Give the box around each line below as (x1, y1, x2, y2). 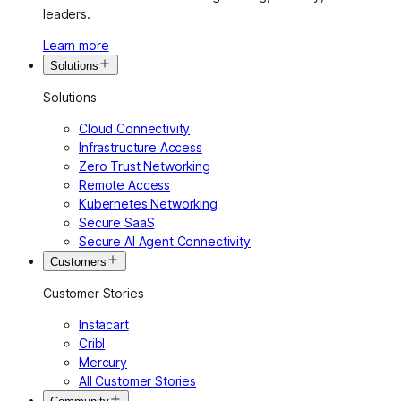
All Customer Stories (79, 373, 196, 388)
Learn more (43, 37, 109, 53)
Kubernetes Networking (79, 195, 218, 211)
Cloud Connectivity (79, 120, 191, 136)
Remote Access (79, 176, 171, 192)
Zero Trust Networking (79, 158, 210, 174)
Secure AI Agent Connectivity (79, 233, 251, 249)
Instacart (79, 317, 129, 332)
